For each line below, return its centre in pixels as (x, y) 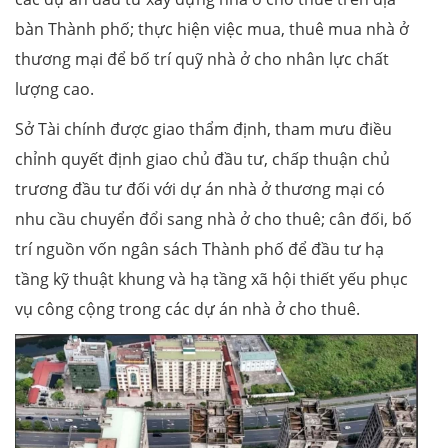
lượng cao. (54, 89)
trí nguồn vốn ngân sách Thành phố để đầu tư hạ (199, 249)
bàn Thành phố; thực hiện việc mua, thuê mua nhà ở (212, 29)
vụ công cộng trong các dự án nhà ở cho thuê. (187, 309)
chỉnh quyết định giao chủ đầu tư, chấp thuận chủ (202, 159)
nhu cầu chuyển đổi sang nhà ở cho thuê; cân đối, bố (213, 219)
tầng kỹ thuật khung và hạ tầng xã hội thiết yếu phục (211, 279)
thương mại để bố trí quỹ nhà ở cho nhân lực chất (202, 59)
